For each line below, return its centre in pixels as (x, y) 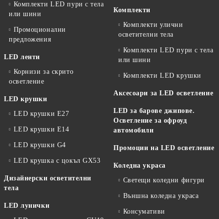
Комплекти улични (153, 24)
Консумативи (144, 211)
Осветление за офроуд (150, 120)
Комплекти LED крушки (162, 75)
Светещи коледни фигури (164, 180)
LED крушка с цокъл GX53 (57, 160)
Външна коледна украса (161, 196)
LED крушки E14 (41, 129)
